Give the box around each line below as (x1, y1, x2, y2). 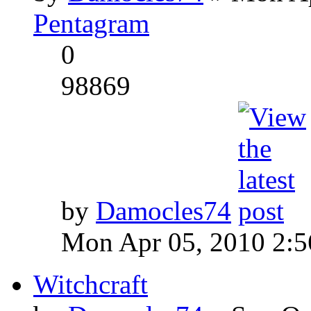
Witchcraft (33, 269, 148, 299)
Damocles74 (96, 195, 231, 226)
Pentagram (33, 8, 149, 38)
